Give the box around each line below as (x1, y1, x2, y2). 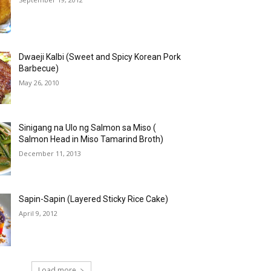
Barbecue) (19, 63, 59, 73)
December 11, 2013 (19, 149, 82, 158)
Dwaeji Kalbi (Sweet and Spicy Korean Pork (19, 51, 181, 62)
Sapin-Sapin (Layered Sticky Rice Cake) (19, 194, 169, 204)
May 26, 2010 (19, 77, 60, 87)
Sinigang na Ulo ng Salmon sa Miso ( (19, 123, 157, 133)
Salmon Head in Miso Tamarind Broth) (19, 134, 164, 145)
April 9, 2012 (19, 208, 58, 218)
